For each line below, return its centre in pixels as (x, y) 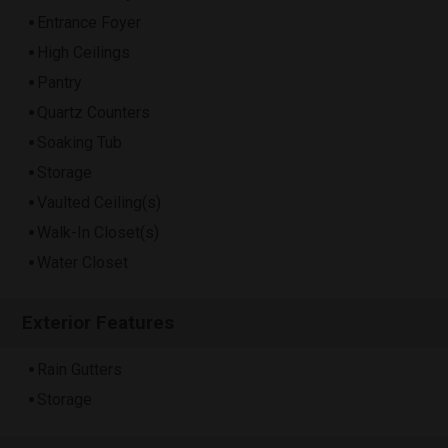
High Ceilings (83, 53)
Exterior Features (98, 322)
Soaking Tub (79, 143)
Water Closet (82, 263)
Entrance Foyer (89, 23)
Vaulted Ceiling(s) (99, 203)
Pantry (59, 83)
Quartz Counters (93, 113)
